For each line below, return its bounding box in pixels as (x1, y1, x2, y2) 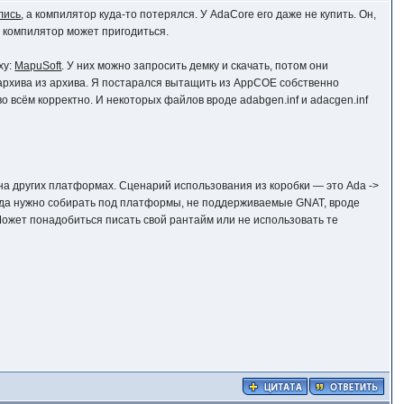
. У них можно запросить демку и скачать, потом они (61, 60, 329, 72)
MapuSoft (14, 60, 62, 72)
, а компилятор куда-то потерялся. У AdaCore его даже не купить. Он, (21, 8, 377, 21)
